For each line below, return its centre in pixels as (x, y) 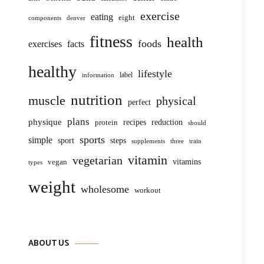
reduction (167, 122)
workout (148, 190)
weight (52, 187)
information (98, 75)
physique (45, 122)
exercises (45, 44)
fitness (111, 42)
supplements (148, 141)
